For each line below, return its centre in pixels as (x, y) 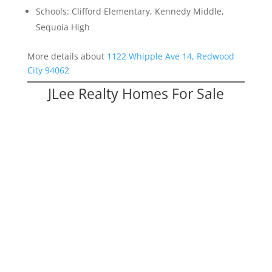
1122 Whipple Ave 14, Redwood (170, 56)
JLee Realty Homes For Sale (136, 94)
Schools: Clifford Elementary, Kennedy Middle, (130, 12)
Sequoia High (63, 27)
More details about (67, 56)
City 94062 (48, 70)
